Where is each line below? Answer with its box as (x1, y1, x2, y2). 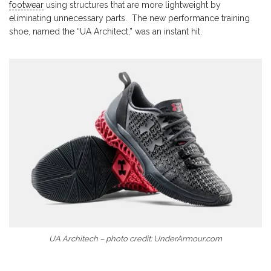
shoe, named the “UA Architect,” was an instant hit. (9, 27, 202, 37)
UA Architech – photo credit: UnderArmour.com (49, 233, 222, 243)
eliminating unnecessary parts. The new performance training (9, 13, 250, 24)
